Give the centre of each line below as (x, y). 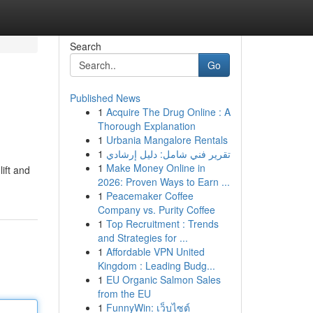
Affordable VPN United (155, 252)
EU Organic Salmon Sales (163, 279)
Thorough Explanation (146, 126)
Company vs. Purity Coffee (156, 210)
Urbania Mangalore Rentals (167, 140)
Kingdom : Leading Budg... (156, 265)
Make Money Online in (155, 168)
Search (85, 46)
